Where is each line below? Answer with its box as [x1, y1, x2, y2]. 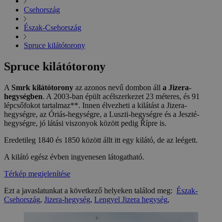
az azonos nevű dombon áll [73, 83, 163, 92]
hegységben [4, 92, 43, 101]
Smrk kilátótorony [11, 83, 73, 92]
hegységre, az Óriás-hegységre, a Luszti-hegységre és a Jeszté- [4, 110, 199, 119]
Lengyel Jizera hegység [94, 195, 167, 204]
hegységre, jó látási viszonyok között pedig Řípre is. [4, 119, 166, 128]
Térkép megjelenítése [4, 169, 70, 178]
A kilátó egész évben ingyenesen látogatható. [4, 153, 144, 162]
